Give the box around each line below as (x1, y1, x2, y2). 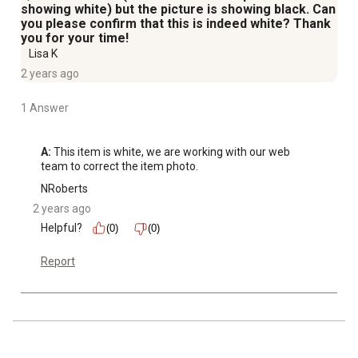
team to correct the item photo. (41, 160, 198, 173)
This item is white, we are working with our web (51, 145, 290, 159)
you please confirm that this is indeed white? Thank (21, 16, 331, 32)
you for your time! (21, 30, 129, 46)
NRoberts (41, 182, 88, 196)
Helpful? (41, 221, 82, 235)
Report (41, 255, 75, 268)
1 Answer (21, 101, 69, 115)
